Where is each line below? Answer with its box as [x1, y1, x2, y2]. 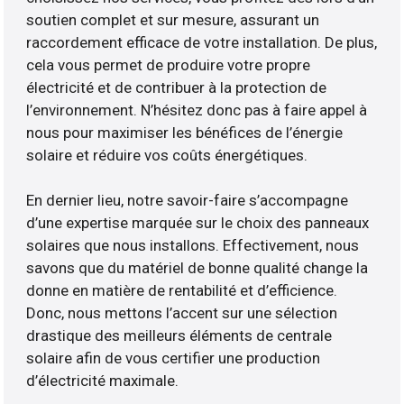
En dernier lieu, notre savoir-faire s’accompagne [26, 191, 349, 210]
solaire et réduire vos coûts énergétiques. [26, 146, 308, 165]
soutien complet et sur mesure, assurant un [26, 11, 320, 30]
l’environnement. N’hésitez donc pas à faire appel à [26, 101, 368, 120]
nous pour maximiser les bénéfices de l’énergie [26, 124, 344, 142]
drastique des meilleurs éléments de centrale [26, 326, 333, 345]
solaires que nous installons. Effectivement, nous [26, 236, 360, 255]
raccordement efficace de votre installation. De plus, [26, 33, 378, 52]
